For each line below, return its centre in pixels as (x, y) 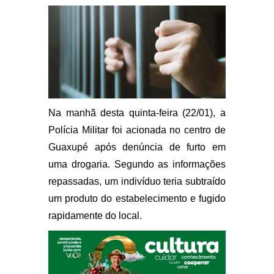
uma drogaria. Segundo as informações (137, 164)
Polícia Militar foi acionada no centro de (137, 130)
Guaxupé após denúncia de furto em (137, 147)
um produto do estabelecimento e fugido (137, 198)
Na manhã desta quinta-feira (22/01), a (137, 113)
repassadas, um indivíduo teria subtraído (137, 181)
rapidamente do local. (95, 215)
